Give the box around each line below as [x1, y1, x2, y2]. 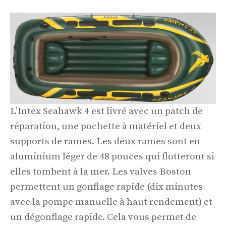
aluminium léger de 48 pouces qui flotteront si [10, 151, 214, 163]
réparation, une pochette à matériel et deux [10, 121, 201, 133]
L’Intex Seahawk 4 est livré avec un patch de [10, 105, 203, 118]
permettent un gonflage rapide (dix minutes [10, 181, 203, 193]
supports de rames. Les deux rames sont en [10, 136, 200, 148]
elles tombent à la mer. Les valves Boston [10, 166, 191, 178]
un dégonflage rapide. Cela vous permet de [10, 211, 196, 223]
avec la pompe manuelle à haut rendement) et [10, 196, 212, 208]
